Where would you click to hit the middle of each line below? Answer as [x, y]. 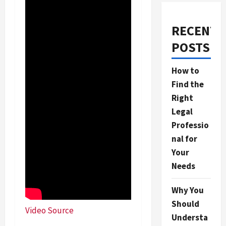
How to [185, 71]
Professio [190, 125]
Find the [187, 84]
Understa [189, 217]
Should [185, 204]
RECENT [194, 31]
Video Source [49, 210]
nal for [184, 139]
